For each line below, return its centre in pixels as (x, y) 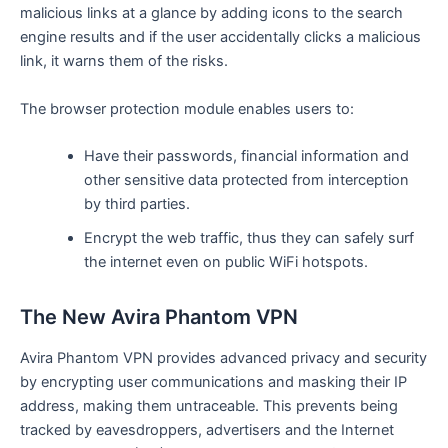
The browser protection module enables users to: (187, 108)
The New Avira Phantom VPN (159, 316)
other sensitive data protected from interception (246, 179)
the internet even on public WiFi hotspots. (225, 261)
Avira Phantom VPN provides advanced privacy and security (223, 357)
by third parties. (136, 203)
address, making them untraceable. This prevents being (209, 405)
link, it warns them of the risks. (124, 61)
